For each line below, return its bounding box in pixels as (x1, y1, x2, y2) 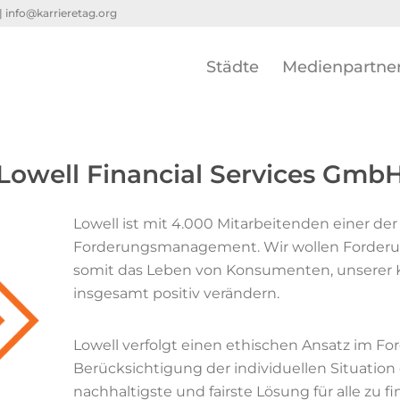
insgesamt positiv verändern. (73, 284, 279, 302)
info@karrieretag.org (5, 6, 117, 20)
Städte (206, 57, 259, 77)
